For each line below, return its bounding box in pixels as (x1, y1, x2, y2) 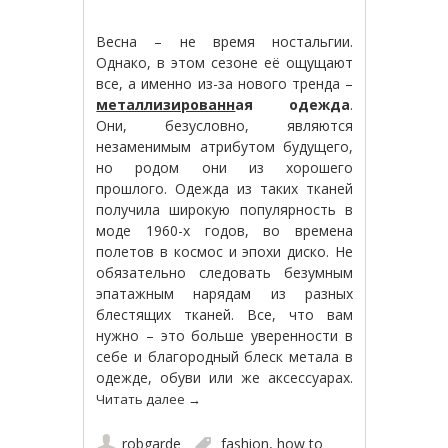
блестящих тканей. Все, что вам (96, 305, 353, 325)
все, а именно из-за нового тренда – (96, 74, 353, 94)
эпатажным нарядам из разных (96, 284, 353, 304)
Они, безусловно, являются (96, 116, 353, 136)
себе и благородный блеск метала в (96, 347, 353, 367)
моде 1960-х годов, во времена (96, 221, 353, 241)
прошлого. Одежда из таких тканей (96, 179, 353, 199)
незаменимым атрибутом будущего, (96, 137, 353, 157)
